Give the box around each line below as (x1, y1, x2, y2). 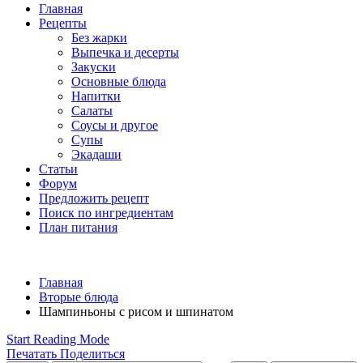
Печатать (6, 347, 57, 361)
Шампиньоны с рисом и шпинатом (39, 305, 233, 318)
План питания (39, 220, 117, 234)
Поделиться (60, 347, 125, 361)
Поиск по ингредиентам (39, 206, 173, 220)
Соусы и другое (71, 118, 158, 132)
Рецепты (39, 16, 87, 30)
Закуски (71, 60, 116, 74)
